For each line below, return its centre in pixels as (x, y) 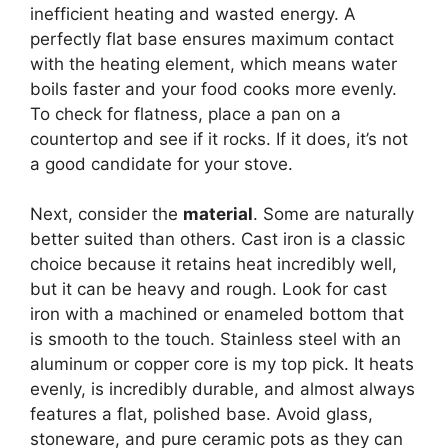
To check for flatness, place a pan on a (185, 113)
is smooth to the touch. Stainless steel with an (215, 339)
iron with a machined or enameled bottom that (217, 314)
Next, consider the (106, 214)
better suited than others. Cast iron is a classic (217, 239)
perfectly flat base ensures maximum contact (212, 38)
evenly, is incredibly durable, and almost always (222, 389)
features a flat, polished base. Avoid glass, (201, 414)
